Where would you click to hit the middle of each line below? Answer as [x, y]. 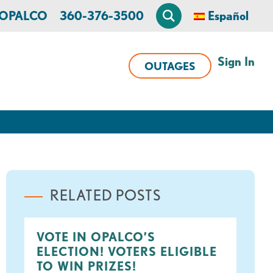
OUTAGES [170, 66]
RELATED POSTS [105, 196]
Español [228, 16]
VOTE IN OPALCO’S [96, 237]
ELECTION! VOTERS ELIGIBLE [126, 252]
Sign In [236, 61]
